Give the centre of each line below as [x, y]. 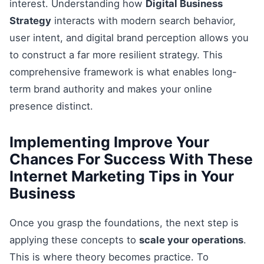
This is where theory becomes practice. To [109, 257]
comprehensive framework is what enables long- [123, 72]
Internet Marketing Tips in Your [122, 176]
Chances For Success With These [131, 159]
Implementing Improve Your [109, 142]
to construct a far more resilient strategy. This [116, 55]
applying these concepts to [74, 240]
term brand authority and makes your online [111, 89]
